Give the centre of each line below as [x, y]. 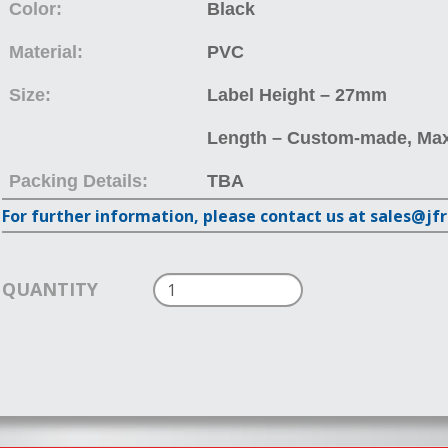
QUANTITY [50, 289]
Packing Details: [79, 181]
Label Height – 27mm [297, 95]
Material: [46, 52]
